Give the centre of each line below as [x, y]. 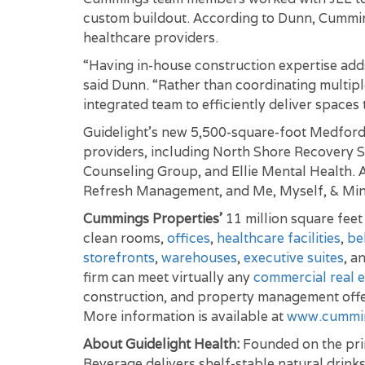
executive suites [294, 258]
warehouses [199, 258]
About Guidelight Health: [161, 344]
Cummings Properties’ [153, 219]
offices [189, 238]
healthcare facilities [279, 238]
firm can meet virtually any [168, 277]
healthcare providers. [151, 38]
